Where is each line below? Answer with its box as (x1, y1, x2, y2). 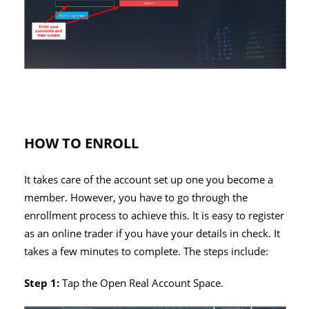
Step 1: (24, 276, 59, 291)
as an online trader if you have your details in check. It (24, 226, 280, 241)
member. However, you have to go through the (24, 190, 248, 206)
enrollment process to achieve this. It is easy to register (24, 208, 284, 223)
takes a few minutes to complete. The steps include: (24, 244, 268, 259)
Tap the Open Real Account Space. (59, 276, 223, 291)
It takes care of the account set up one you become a (24, 172, 273, 188)
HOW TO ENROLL (24, 134, 139, 153)
